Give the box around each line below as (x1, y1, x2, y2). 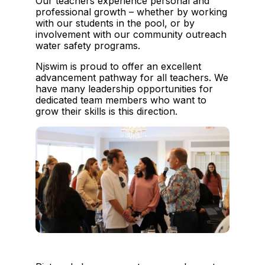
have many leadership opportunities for (35, 82, 213, 95)
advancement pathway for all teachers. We (35, 71, 228, 83)
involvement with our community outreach (35, 28, 227, 40)
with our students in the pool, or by (35, 17, 195, 29)
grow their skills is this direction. (35, 105, 177, 117)
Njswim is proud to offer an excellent (35, 60, 201, 72)
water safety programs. (35, 39, 140, 51)
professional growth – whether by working (35, 5, 227, 18)
